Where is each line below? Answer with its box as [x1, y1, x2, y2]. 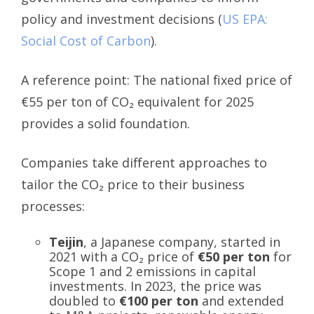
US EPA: [222, 10, 268, 27]
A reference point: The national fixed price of [21, 71, 292, 88]
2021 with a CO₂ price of [49, 248, 198, 266]
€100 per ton [119, 292, 198, 310]
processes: [21, 197, 85, 214]
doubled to [49, 292, 119, 310]
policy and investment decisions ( [21, 10, 222, 27]
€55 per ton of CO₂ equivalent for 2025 [21, 93, 254, 110]
